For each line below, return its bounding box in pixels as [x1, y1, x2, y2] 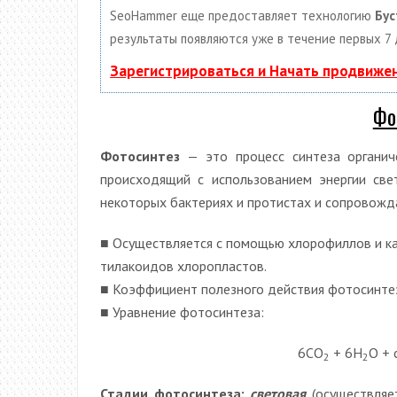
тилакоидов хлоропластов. [100, 256, 267, 275]
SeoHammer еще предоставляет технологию [110, 6, 375, 24]
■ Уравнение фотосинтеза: [100, 302, 264, 321]
